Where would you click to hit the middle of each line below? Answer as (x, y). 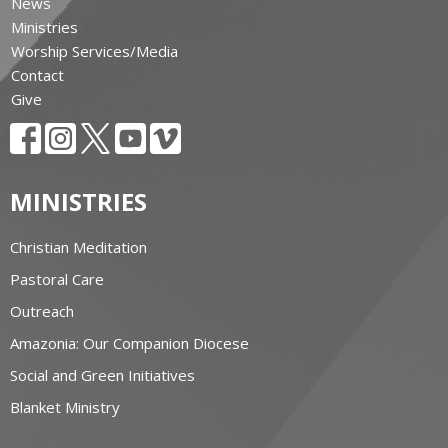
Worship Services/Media (94, 51)
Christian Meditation (78, 247)
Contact (37, 75)
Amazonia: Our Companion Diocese (129, 343)
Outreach (42, 311)
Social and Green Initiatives (102, 375)
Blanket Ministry (65, 407)
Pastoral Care (57, 279)
